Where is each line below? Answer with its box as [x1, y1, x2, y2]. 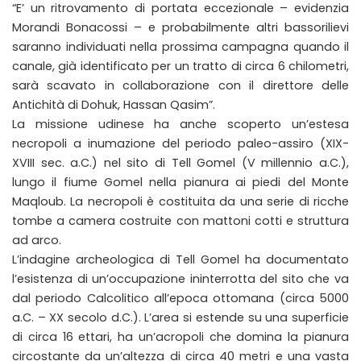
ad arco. [12, 231, 61, 248]
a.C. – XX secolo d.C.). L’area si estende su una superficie [12, 309, 349, 326]
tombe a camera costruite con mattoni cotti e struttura [12, 212, 349, 229]
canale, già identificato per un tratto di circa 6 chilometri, [12, 57, 349, 74]
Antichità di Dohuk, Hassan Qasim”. [12, 96, 215, 113]
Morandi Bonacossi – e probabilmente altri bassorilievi [12, 19, 349, 35]
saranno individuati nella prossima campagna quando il [12, 38, 349, 55]
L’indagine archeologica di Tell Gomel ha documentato [12, 251, 349, 268]
